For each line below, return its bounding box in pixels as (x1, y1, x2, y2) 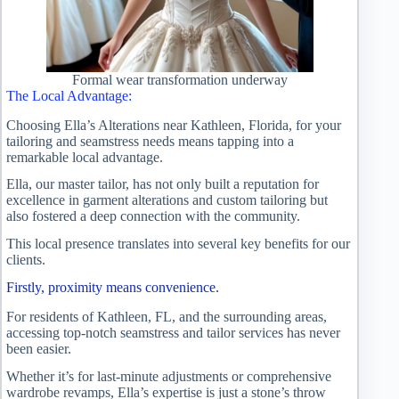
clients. (6, 252, 45, 268)
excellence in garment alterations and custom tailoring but (6, 192, 328, 208)
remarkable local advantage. (6, 149, 163, 165)
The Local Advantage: (6, 87, 132, 103)
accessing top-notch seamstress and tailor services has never (6, 324, 340, 340)
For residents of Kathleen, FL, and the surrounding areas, (6, 308, 327, 324)
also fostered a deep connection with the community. (6, 208, 300, 224)
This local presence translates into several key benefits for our (6, 236, 350, 252)
